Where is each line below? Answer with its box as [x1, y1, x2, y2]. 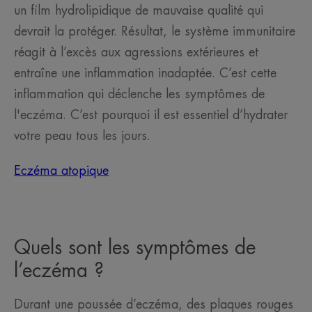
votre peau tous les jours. [14, 130, 150, 143]
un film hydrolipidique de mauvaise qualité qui [14, 4, 263, 17]
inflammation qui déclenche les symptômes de [14, 88, 265, 101]
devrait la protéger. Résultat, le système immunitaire [14, 25, 295, 38]
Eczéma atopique [14, 164, 109, 178]
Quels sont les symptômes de [14, 238, 256, 258]
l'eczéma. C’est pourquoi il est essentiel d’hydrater [14, 109, 288, 122]
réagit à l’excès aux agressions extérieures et [14, 46, 258, 59]
